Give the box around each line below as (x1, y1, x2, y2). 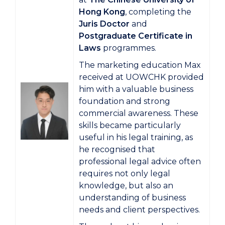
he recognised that (79, 144, 155, 154)
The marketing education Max (79, 60, 201, 70)
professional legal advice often (79, 156, 201, 166)
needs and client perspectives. (79, 204, 200, 214)
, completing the (125, 7, 191, 17)
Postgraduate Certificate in (79, 31, 192, 41)
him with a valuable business (79, 84, 193, 94)
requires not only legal (79, 168, 170, 178)
